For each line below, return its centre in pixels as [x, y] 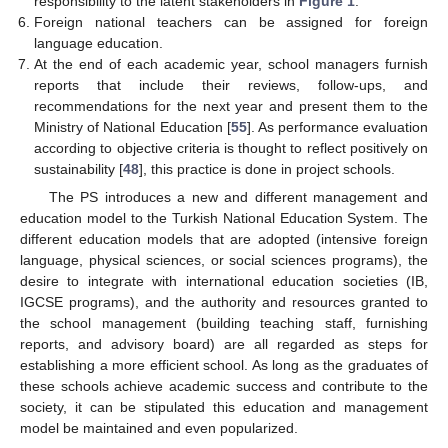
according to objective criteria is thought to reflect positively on [231, 147]
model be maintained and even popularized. [159, 427]
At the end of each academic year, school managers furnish [231, 63]
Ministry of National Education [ [132, 126]
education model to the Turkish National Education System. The [224, 217]
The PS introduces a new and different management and [238, 196]
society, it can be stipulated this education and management [224, 406]
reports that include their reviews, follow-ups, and [231, 84]
